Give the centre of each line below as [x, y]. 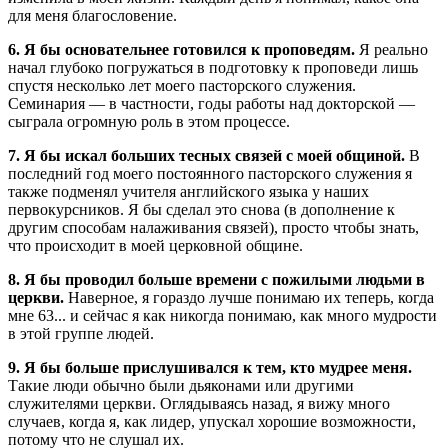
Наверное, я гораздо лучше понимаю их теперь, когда [251, 297]
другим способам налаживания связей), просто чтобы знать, [213, 227]
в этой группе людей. [81, 333]
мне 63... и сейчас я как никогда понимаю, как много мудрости [222, 315]
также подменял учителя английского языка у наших [188, 191]
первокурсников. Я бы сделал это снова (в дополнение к [201, 209]
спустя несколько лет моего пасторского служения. [182, 85]
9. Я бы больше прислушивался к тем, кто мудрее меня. [210, 367]
